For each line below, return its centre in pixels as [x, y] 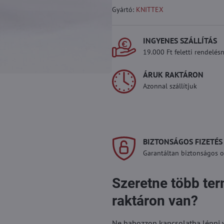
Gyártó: [124, 9]
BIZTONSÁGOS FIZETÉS [182, 141]
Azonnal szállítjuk [170, 86]
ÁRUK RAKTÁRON [173, 74]
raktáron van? [155, 201]
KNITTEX [149, 9]
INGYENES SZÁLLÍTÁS [180, 40]
